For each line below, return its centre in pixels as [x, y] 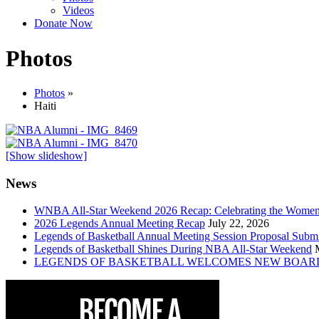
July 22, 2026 [239, 224]
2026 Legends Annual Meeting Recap [120, 224]
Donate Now [63, 23]
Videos [78, 11]
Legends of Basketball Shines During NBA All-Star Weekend [173, 249]
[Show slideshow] [46, 155]
